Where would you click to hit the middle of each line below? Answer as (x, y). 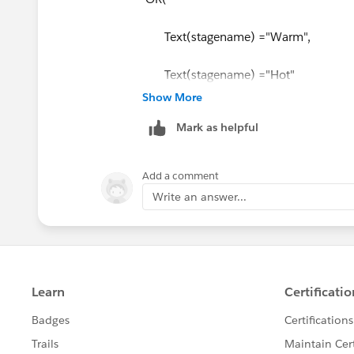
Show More (172, 97)
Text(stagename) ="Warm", (226, 36)
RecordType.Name (195, 150)
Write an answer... (200, 196)
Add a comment (181, 175)
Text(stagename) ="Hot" (218, 74)
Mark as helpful (217, 127)
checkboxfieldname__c (207, 188)
